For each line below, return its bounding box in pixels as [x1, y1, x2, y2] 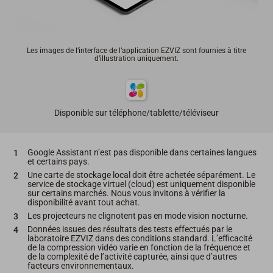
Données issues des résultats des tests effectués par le [27, 224, 232, 234]
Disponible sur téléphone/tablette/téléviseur [54, 107, 219, 118]
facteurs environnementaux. [27, 260, 134, 271]
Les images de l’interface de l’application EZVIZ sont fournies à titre [27, 46, 246, 55]
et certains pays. [27, 156, 90, 166]
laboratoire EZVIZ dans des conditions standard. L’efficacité [27, 233, 252, 243]
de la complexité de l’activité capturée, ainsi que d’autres [27, 251, 237, 261]
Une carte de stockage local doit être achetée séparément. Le [27, 169, 255, 180]
